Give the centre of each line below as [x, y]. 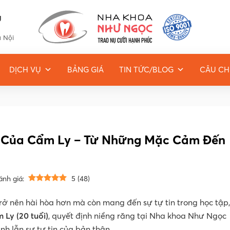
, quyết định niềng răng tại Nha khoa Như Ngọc [137, 216]
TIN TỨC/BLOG [146, 70]
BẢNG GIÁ [85, 70]
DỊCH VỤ [25, 70]
